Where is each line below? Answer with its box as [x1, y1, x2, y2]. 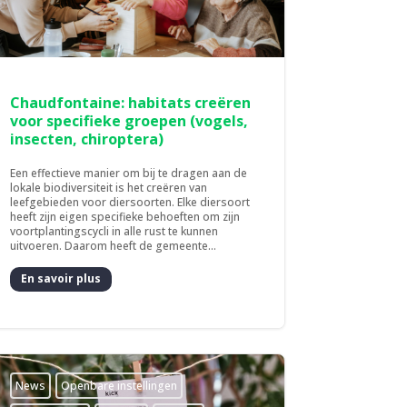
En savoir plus [21, 271, 102, 287]
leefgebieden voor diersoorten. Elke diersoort [10, 194, 251, 210]
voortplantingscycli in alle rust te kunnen [10, 223, 219, 239]
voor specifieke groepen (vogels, [10, 110, 249, 131]
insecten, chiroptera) [10, 128, 164, 149]
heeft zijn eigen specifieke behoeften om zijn [10, 208, 241, 224]
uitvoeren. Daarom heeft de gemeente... [10, 237, 217, 253]
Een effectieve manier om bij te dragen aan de [10, 164, 248, 181]
